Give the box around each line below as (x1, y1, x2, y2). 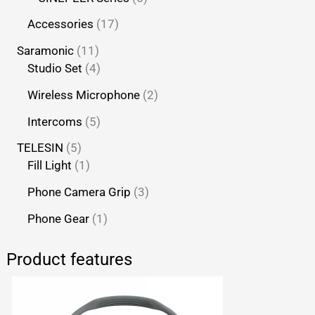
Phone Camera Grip (27, 185, 131, 200)
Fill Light (27, 158, 72, 173)
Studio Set (27, 61, 83, 76)
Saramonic (17, 44, 75, 58)
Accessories (27, 17, 94, 32)
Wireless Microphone (27, 87, 141, 102)
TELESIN (17, 141, 64, 155)
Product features (6, 250, 133, 270)
